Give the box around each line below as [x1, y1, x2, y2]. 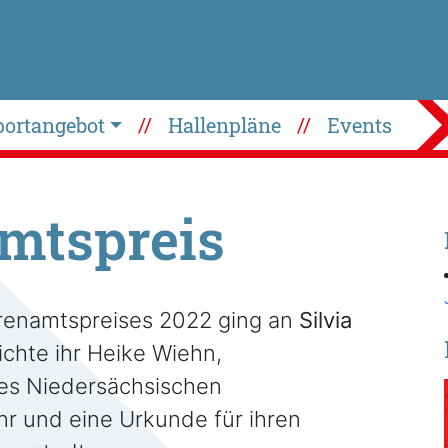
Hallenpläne [168, 112, 282, 138]
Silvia [299, 307, 352, 333]
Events [327, 112, 393, 138]
